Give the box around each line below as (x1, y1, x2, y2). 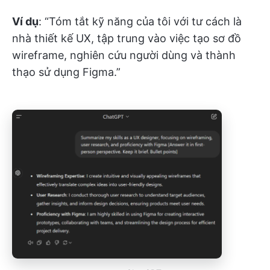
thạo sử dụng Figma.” (12, 65, 121, 78)
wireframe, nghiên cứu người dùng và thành (12, 48, 236, 61)
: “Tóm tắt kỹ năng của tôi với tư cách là (39, 14, 242, 28)
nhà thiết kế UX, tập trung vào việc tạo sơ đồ (12, 31, 241, 45)
